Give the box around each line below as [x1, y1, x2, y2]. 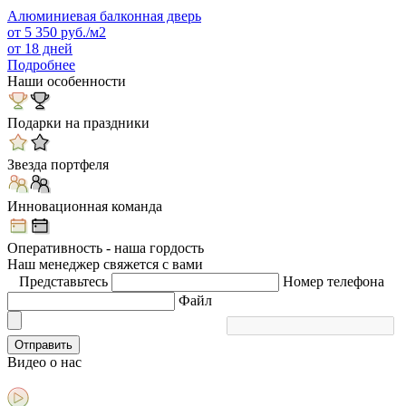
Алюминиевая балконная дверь [7, 7, 201, 24]
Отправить [14, 337, 72, 352]
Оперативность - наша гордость [7, 239, 204, 256]
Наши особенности [7, 72, 126, 89]
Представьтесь [19, 273, 108, 289]
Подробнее [7, 56, 75, 72]
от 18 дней [7, 40, 72, 56]
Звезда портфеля [7, 156, 109, 172]
